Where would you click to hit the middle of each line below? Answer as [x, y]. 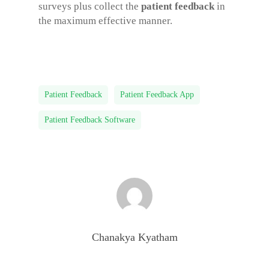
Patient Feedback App [157, 95]
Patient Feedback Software [90, 120]
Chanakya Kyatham [134, 237]
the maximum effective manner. [105, 20]
